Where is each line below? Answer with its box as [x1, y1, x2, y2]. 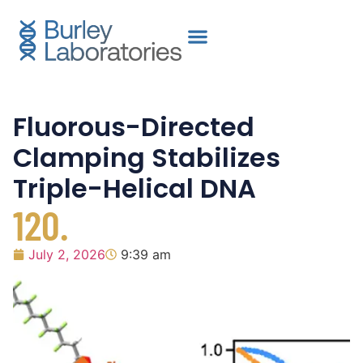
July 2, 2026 [28, 246, 105, 263]
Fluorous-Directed [13, 109, 254, 145]
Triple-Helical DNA [13, 170, 256, 207]
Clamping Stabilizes [13, 139, 280, 176]
